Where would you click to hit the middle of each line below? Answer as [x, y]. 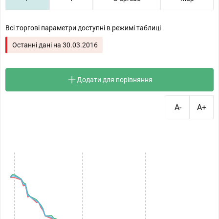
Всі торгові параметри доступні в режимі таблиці [83, 28]
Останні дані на [37, 45]
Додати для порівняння [114, 80]
